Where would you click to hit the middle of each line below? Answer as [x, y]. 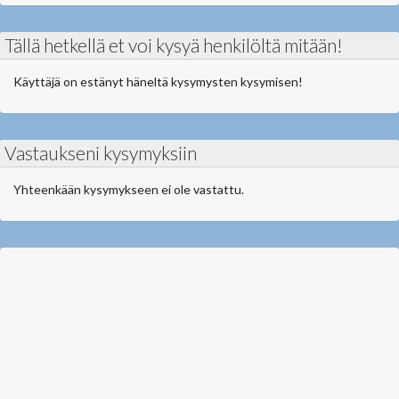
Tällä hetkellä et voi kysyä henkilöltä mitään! [174, 45]
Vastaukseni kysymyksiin [101, 153]
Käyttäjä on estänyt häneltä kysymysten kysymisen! [158, 81]
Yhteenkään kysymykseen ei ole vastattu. [129, 189]
